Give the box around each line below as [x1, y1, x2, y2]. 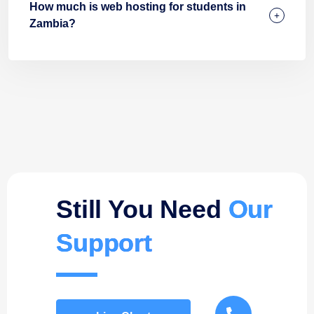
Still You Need [56, 195, 228, 224]
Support [56, 228, 152, 257]
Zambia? [29, 18, 76, 29]
